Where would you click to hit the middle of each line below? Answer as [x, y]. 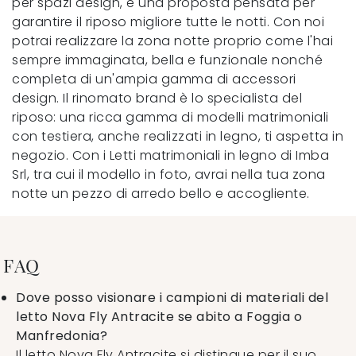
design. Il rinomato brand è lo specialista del [157, 98]
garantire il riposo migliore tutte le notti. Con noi [168, 21]
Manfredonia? [62, 335]
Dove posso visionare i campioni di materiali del [172, 297]
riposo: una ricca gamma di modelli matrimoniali [170, 117]
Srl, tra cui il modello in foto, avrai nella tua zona [169, 174]
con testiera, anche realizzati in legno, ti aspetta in [178, 136]
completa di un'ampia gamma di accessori [154, 79]
